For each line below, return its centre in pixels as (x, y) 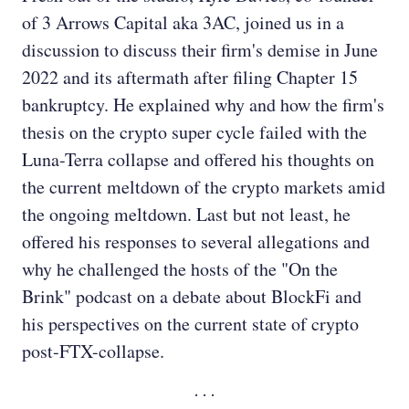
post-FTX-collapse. (93, 351)
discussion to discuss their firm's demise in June (200, 50)
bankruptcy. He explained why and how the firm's (203, 105)
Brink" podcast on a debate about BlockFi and (192, 297)
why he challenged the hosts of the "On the (180, 269)
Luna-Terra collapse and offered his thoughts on (198, 160)
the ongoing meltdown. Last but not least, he (186, 215)
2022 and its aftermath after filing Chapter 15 (190, 78)
